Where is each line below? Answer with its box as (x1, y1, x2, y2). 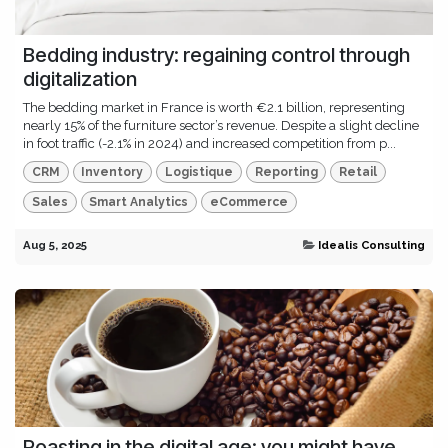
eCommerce (209, 195, 288, 210)
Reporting (254, 164, 318, 179)
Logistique (164, 164, 233, 179)
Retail (339, 164, 378, 179)
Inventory (81, 164, 144, 179)
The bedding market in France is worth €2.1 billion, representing (23, 99, 405, 115)
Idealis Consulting (318, 238, 425, 253)
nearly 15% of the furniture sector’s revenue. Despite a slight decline (23, 117, 419, 133)
